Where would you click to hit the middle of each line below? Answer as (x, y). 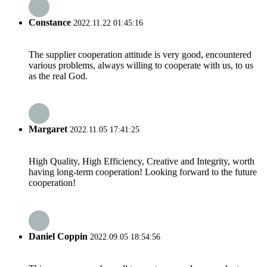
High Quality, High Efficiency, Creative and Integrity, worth (142, 162)
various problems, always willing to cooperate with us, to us (141, 65)
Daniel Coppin (58, 236)
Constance (50, 22)
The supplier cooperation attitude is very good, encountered (140, 54)
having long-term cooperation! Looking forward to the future (143, 172)
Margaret (48, 129)
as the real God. (58, 76)
